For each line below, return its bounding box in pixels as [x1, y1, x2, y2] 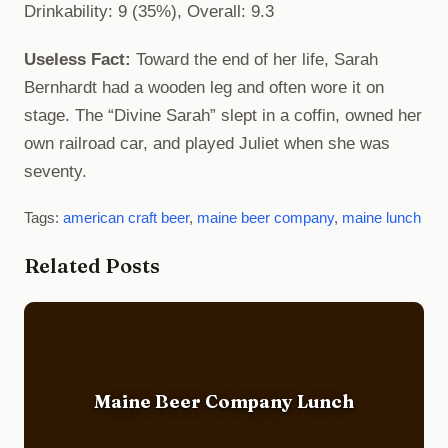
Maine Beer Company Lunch [94, 389, 354, 413]
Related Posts [24, 252, 160, 278]
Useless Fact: [24, 49, 131, 69]
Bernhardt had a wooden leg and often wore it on [24, 77, 384, 97]
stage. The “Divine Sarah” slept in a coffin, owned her [24, 105, 422, 125]
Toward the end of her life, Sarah [131, 49, 378, 69]
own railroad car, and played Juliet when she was [24, 133, 390, 153]
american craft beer [63, 208, 189, 226]
